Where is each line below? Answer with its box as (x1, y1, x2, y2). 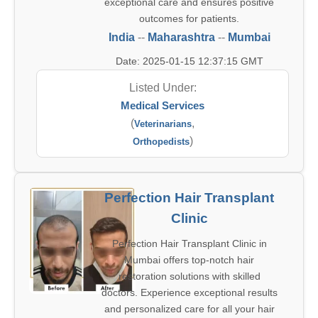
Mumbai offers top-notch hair (124, 254, 254, 265)
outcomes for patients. (139, 13, 239, 24)
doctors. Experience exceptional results (101, 287, 278, 298)
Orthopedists (132, 136, 190, 147)
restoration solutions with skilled (118, 270, 261, 282)
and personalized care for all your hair (104, 303, 275, 314)
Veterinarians (134, 119, 192, 129)
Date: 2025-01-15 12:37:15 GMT (115, 55, 263, 67)
